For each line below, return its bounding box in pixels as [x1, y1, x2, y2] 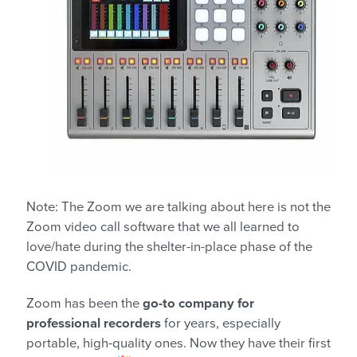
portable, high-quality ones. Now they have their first [26, 335, 331, 352]
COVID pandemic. [26, 259, 131, 276]
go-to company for [143, 296, 254, 312]
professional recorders [26, 316, 161, 332]
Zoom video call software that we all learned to [26, 219, 300, 236]
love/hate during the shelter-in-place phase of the [26, 239, 312, 256]
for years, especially [161, 316, 280, 332]
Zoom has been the [26, 296, 143, 312]
